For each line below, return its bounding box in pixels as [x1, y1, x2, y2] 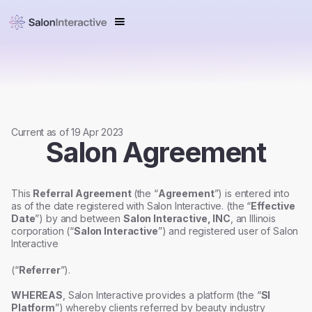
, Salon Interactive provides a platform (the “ [63, 289, 261, 301]
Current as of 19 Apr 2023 [11, 126, 123, 138]
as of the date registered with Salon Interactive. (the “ [11, 200, 251, 212]
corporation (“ [11, 225, 75, 237]
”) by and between [35, 212, 123, 224]
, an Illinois [230, 212, 276, 224]
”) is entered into [214, 187, 290, 199]
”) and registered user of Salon [157, 225, 299, 237]
